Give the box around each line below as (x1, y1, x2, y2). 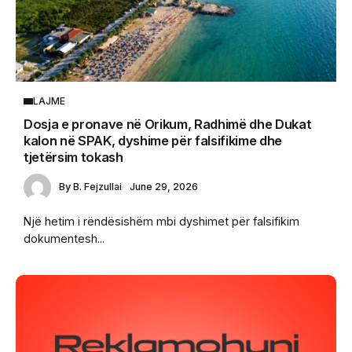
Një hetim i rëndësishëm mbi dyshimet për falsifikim (24, 214, 299, 228)
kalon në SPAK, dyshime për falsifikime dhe (24, 133, 283, 149)
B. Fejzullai (73, 181, 122, 193)
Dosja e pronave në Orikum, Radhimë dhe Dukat (24, 116, 312, 133)
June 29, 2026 (130, 181, 198, 193)
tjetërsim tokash (24, 149, 123, 166)
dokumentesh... (24, 231, 104, 245)
